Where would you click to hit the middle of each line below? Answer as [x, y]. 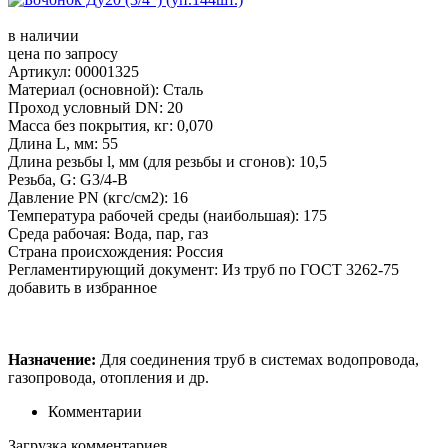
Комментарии [95, 411]
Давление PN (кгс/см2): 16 [98, 197]
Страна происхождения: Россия [115, 251]
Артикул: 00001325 [73, 71]
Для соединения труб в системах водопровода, [257, 359]
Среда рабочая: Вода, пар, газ [108, 233]
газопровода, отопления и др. [108, 377]
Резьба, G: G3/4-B [68, 179]
